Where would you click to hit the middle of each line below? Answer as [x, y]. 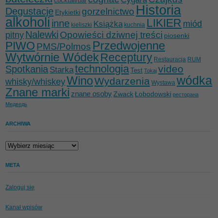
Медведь [17, 104]
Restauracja [170, 59]
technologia [102, 69]
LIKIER [164, 23]
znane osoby [92, 93]
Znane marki [38, 92]
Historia [159, 10]
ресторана [186, 94]
